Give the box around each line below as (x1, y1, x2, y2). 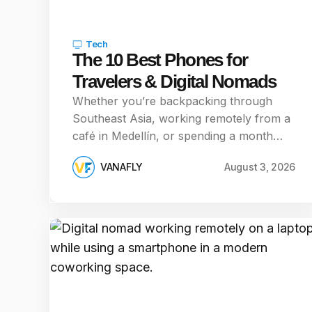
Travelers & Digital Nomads (72, 71, 276, 92)
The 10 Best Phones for (72, 49, 248, 70)
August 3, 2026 (224, 161, 295, 173)
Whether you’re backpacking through (72, 94, 272, 108)
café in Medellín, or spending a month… (72, 129, 283, 143)
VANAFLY (100, 161, 143, 173)
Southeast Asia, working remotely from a (72, 111, 290, 125)
